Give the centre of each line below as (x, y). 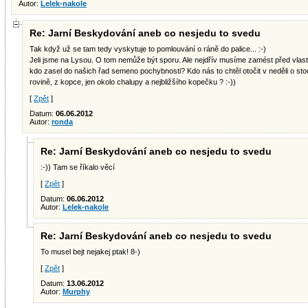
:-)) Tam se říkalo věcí (78, 167)
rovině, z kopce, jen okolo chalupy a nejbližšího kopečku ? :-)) (133, 82)
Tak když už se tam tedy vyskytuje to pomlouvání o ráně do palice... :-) (148, 49)
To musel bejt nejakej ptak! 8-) (90, 252)
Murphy (76, 291)
